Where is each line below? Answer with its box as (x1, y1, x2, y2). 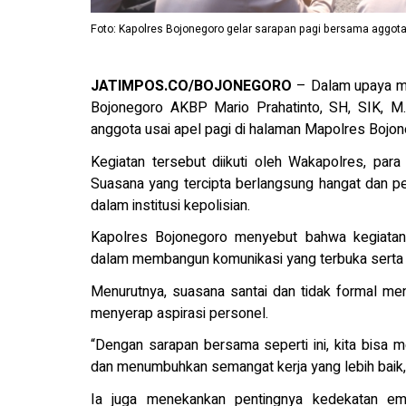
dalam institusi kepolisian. (91, 194, 250, 217)
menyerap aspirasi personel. (91, 302, 268, 324)
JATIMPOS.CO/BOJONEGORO (91, 75, 292, 98)
